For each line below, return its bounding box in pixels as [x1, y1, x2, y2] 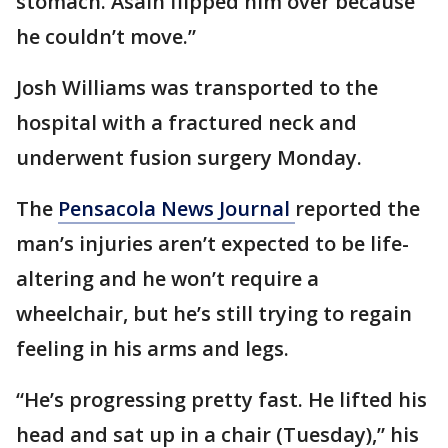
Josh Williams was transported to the [16, 74, 378, 101]
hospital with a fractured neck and [16, 109, 357, 136]
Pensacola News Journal [58, 195, 295, 222]
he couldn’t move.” [16, 23, 196, 50]
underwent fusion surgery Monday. [16, 144, 362, 171]
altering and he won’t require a [16, 265, 319, 292]
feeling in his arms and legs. [16, 335, 289, 362]
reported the [295, 195, 420, 222]
